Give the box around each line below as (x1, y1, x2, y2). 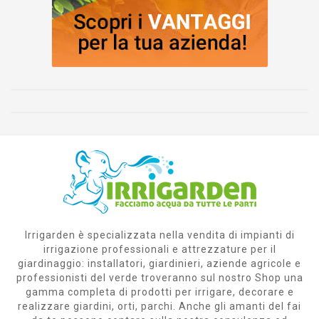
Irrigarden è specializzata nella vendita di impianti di (24, 229, 295, 241)
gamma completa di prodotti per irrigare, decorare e (25, 286, 294, 298)
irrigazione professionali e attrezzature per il (43, 244, 276, 256)
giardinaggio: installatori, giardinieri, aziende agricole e (18, 258, 301, 270)
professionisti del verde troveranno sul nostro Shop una (16, 272, 303, 284)
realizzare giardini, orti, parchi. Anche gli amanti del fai (18, 300, 301, 313)
